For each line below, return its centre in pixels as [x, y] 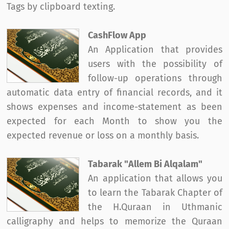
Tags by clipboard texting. [61, 7]
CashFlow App [117, 36]
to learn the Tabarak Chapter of [155, 193]
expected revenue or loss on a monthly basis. [103, 136]
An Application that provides [155, 50]
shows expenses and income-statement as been [114, 107]
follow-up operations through [155, 78]
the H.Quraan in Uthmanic [155, 207]
